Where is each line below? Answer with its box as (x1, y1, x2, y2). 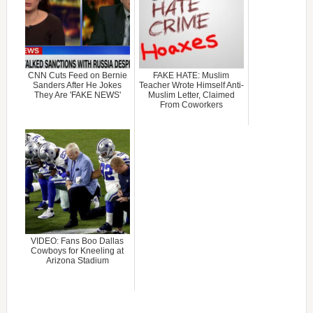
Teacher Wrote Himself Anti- (138, 80, 244, 90)
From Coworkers (159, 99, 223, 110)
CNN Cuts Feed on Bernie (27, 70, 127, 80)
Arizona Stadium (45, 255, 109, 265)
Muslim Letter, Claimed (147, 89, 235, 100)
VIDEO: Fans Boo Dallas (31, 235, 124, 246)
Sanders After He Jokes (33, 80, 122, 90)
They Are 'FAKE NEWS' (34, 89, 121, 100)
